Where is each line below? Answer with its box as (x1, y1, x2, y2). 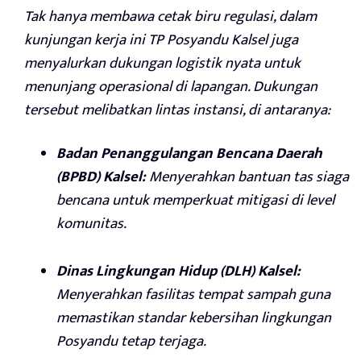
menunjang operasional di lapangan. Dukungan (24, 73, 317, 99)
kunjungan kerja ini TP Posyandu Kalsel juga (24, 27, 298, 52)
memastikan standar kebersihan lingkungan (56, 305, 331, 330)
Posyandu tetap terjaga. (56, 328, 206, 354)
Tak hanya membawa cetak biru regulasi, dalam (24, 3, 317, 29)
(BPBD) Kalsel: (56, 164, 146, 189)
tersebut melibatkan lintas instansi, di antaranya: (24, 97, 330, 122)
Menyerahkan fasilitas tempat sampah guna (56, 281, 330, 307)
